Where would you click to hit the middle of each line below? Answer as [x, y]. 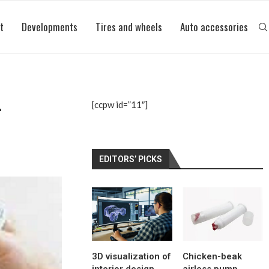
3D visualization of [131, 257]
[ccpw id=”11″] [120, 104]
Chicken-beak [213, 257]
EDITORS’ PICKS [131, 159]
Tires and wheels [129, 27]
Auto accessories [214, 27]
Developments [50, 27]
